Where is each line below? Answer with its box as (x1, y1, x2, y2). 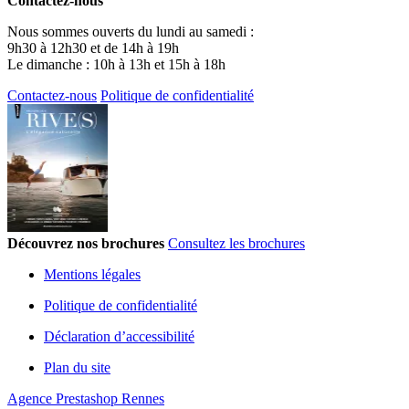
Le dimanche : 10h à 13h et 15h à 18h (7, 56, 225, 72)
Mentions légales (44, 266, 141, 282)
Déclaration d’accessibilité (44, 328, 194, 344)
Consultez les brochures (168, 235, 305, 251)
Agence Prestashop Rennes (7, 390, 164, 406)
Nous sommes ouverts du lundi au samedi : (7, 23, 254, 39)
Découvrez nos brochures (7, 235, 164, 251)
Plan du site (44, 359, 110, 375)
